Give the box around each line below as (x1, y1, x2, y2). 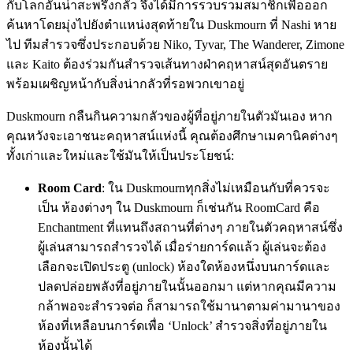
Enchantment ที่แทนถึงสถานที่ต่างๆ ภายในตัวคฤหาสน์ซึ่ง (38, 220, 343, 234)
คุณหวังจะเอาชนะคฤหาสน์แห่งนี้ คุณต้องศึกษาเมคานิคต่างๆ (6, 128, 338, 143)
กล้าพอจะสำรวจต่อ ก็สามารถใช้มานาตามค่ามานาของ (38, 299, 340, 313)
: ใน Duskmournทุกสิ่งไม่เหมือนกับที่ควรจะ (102, 180, 330, 195)
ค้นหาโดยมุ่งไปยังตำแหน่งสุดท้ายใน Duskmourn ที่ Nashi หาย (6, 17, 336, 32)
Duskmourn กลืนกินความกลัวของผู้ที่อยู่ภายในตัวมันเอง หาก (6, 109, 333, 123)
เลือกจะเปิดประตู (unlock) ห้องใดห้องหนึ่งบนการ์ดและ (38, 259, 330, 273)
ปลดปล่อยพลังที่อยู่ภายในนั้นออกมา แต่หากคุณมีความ (38, 279, 336, 293)
